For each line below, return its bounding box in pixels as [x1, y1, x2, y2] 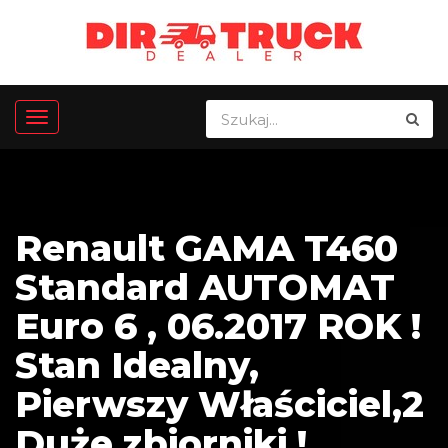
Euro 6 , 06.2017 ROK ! [15, 304, 421, 349]
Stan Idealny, [15, 343, 259, 388]
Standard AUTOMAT [15, 265, 395, 310]
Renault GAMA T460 [15, 226, 398, 271]
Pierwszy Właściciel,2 [15, 382, 424, 427]
